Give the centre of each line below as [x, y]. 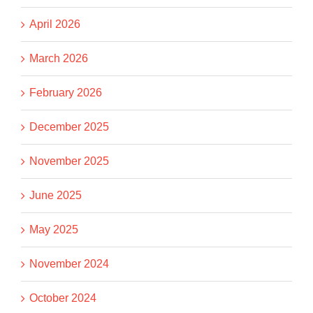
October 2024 [63, 298]
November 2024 [69, 264]
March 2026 [59, 59]
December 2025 [69, 127]
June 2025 [56, 196]
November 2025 [69, 161]
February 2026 [66, 93]
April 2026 [55, 24]
